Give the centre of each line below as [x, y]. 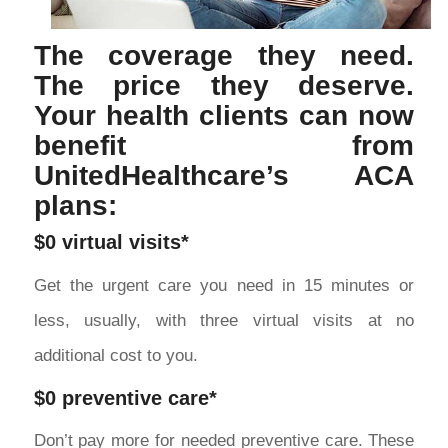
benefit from [224, 146]
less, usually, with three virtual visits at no [224, 320]
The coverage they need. [224, 56]
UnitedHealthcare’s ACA [224, 176]
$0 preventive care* [125, 397]
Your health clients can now [224, 116]
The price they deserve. [224, 86]
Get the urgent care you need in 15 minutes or [224, 285]
